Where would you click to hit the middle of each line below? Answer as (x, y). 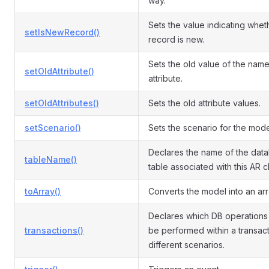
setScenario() (53, 128)
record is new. (176, 39)
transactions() (54, 230)
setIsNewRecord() (62, 32)
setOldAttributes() (62, 103)
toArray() (43, 191)
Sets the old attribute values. (204, 103)
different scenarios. (186, 245)
